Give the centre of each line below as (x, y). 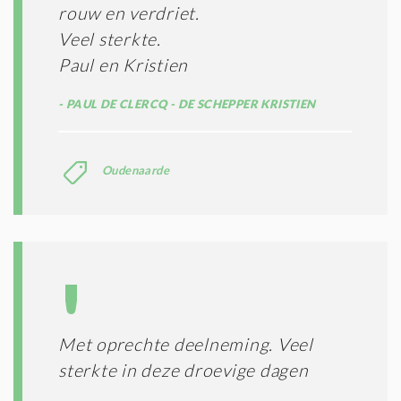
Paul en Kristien (123, 64)
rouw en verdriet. (129, 13)
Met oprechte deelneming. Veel (186, 344)
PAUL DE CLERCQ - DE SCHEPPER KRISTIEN (189, 103)
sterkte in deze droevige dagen (183, 370)
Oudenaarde (136, 170)
